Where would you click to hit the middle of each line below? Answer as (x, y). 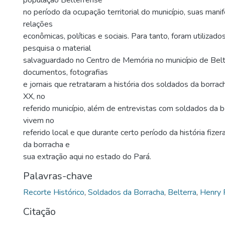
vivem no (39, 121)
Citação (39, 212)
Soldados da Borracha (126, 192)
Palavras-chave (58, 176)
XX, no (34, 96)
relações (38, 24)
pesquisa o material (57, 48)
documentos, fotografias (66, 72)
